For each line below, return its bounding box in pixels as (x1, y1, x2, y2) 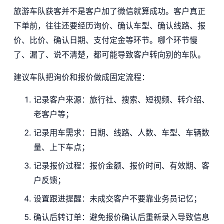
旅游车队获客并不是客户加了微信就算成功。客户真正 (13, 5, 205, 16)
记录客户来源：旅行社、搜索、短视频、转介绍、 (33, 94, 209, 104)
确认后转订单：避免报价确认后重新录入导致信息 (33, 211, 209, 222)
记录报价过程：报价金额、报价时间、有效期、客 (33, 160, 209, 170)
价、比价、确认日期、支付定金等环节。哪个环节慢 (13, 34, 197, 45)
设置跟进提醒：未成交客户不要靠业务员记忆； (33, 193, 201, 203)
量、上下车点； (33, 141, 89, 152)
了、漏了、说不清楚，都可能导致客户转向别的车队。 (13, 49, 205, 59)
